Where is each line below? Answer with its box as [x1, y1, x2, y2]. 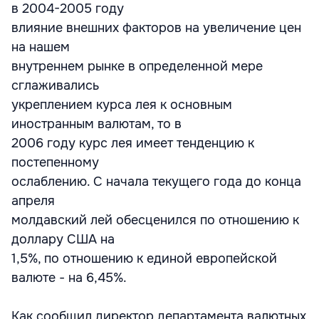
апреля [11, 193, 55, 209]
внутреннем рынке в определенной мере [11, 58, 263, 74]
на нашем [11, 39, 70, 55]
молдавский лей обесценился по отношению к [11, 212, 299, 228]
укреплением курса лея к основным [11, 97, 232, 113]
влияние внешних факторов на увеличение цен [11, 20, 301, 36]
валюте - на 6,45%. [11, 270, 127, 286]
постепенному [11, 155, 99, 170]
